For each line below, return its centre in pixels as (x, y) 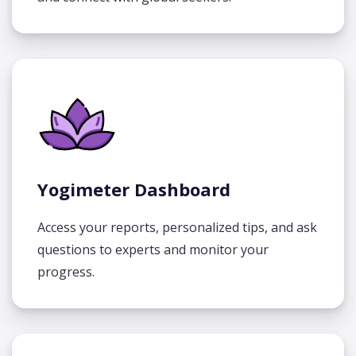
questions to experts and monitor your (153, 250)
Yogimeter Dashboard (134, 189)
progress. (66, 272)
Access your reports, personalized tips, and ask (177, 227)
